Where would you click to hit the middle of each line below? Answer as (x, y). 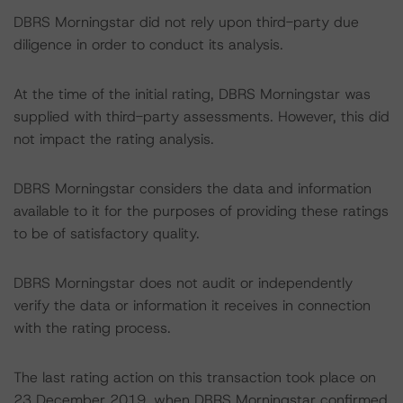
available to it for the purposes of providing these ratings (201, 211)
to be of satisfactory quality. (107, 233)
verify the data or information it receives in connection (192, 305)
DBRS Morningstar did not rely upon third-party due (186, 22)
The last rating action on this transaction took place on (195, 377)
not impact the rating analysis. (114, 139)
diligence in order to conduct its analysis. (148, 45)
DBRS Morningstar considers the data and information (193, 188)
